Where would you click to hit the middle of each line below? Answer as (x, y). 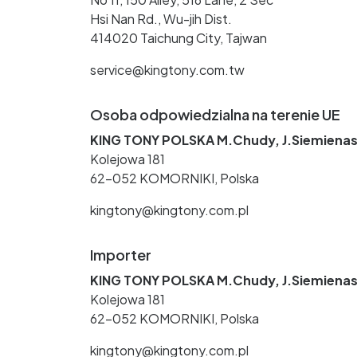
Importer (121, 255)
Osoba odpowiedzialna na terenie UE (215, 114)
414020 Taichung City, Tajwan (178, 38)
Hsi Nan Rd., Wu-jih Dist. (161, 19)
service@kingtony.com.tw (167, 70)
